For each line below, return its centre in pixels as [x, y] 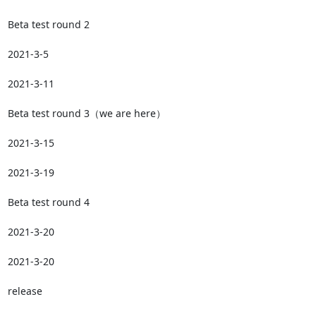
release [25, 291]
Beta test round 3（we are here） [86, 113]
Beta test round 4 [48, 202]
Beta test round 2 [48, 24]
